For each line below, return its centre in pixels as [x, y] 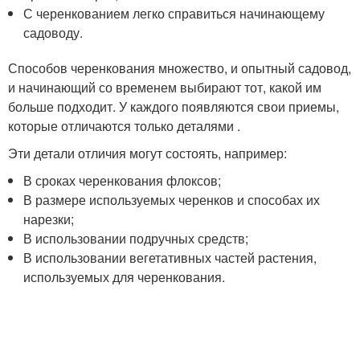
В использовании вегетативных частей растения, [170, 257]
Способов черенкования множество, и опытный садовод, [180, 67]
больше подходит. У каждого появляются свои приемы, [174, 106]
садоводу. [53, 32]
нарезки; [49, 219]
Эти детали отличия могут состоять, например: [147, 153]
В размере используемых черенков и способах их [172, 199]
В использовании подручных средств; [136, 238]
